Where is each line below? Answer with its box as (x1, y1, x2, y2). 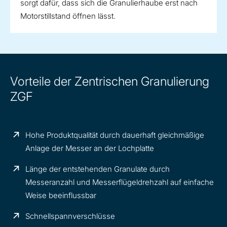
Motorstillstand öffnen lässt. (20, 11, 116, 21)
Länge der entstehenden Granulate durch (25, 164, 170, 174)
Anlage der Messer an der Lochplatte (25, 143, 155, 154)
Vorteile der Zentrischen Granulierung (10, 74, 209, 89)
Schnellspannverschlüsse (25, 211, 116, 221)
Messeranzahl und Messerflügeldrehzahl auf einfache (25, 177, 214, 187)
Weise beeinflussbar (25, 191, 97, 201)
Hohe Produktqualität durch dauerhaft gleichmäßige (25, 130, 205, 140)
